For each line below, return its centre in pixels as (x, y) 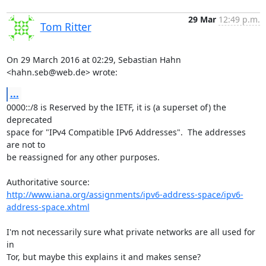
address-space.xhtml (48, 207)
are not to (26, 145)
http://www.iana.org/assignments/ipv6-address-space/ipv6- (125, 194)
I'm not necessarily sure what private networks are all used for (131, 232)
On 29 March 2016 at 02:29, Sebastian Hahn (94, 60)
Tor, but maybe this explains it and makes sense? (103, 257)
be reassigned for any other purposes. (83, 157)
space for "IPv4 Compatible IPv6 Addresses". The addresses (126, 132)
